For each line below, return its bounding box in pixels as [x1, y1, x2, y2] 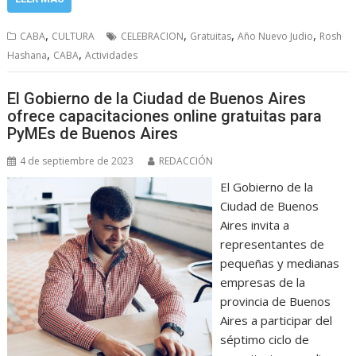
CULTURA [52, 29, 95, 43]
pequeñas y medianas [219, 255, 339, 271]
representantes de [219, 236, 324, 252]
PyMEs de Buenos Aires [7, 124, 179, 143]
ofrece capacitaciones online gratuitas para [7, 106, 323, 126]
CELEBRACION [121, 29, 184, 43]
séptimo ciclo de [219, 331, 309, 347]
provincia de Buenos [219, 293, 331, 309]
